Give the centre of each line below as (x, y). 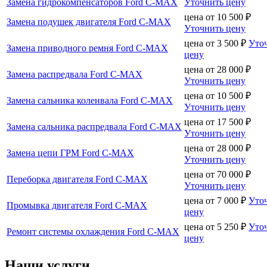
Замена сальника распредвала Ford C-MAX (94, 126)
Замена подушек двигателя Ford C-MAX (89, 21)
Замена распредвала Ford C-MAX (74, 74)
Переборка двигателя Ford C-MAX (77, 179)
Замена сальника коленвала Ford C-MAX (90, 100)
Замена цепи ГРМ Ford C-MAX (70, 153)
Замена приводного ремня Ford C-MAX (87, 48)
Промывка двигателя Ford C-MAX (77, 205)
